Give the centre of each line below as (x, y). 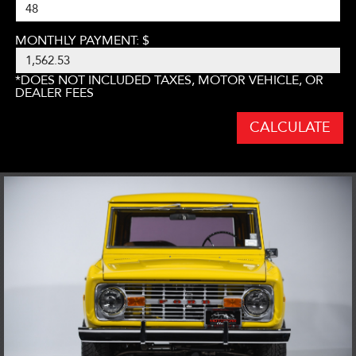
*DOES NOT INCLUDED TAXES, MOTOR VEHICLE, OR (169, 81)
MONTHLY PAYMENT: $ (82, 41)
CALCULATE (290, 128)
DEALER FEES (54, 93)
